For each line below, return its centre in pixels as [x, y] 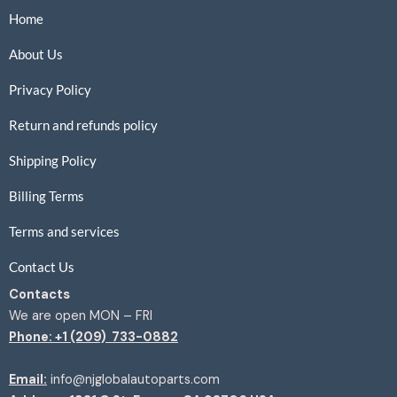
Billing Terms [47, 195]
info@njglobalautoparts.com [133, 379]
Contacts [39, 294]
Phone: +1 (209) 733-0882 [93, 337]
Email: [28, 379]
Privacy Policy [50, 89]
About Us [36, 54]
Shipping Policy [53, 160]
